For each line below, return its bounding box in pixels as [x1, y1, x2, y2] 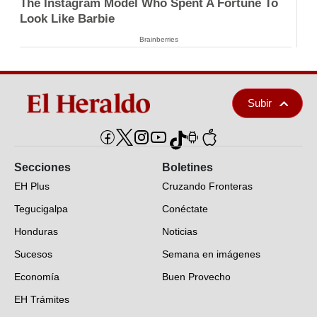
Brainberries [139, 35, 178, 43]
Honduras [14, 226, 58, 238]
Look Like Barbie [20, 11, 115, 25]
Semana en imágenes [162, 248, 260, 260]
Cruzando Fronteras [162, 180, 253, 192]
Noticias [162, 226, 197, 238]
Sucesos [14, 248, 52, 260]
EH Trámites [14, 294, 69, 306]
